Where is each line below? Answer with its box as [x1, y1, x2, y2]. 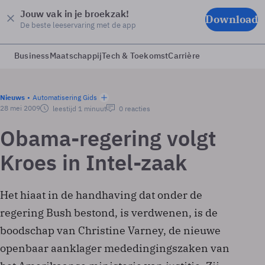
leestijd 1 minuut [51, 104, 106, 113]
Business [14, 50, 50, 61]
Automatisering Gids [33, 93, 97, 102]
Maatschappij [49, 50, 102, 61]
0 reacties [117, 104, 150, 113]
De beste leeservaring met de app [20, 20, 136, 30]
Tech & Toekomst [102, 50, 169, 61]
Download [205, 12, 258, 26]
